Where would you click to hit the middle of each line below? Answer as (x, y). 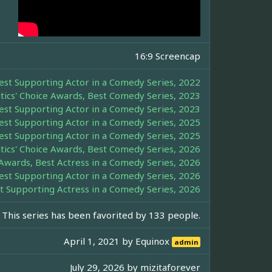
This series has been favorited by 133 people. (101, 215)
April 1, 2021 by (100, 241)
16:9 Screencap (168, 56)
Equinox (154, 241)
